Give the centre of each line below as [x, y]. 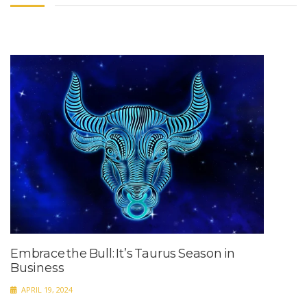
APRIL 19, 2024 [46, 290]
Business [37, 268]
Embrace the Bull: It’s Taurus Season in [123, 254]
